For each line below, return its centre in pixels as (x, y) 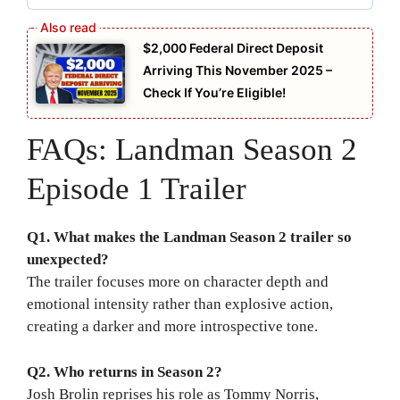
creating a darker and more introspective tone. (172, 327)
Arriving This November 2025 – (237, 71)
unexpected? (68, 260)
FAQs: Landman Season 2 (192, 150)
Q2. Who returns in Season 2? (125, 371)
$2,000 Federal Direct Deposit (233, 48)
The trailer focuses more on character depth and (178, 282)
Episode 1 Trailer (137, 189)
